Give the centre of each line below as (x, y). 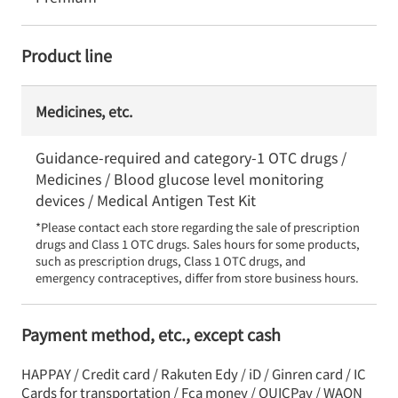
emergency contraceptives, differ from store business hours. (197, 278)
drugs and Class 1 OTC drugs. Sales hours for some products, (198, 244)
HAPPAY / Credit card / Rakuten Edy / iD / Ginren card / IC (194, 374)
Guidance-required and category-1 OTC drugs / (191, 157)
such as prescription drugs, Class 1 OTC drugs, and (171, 261)
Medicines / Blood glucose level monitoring (179, 179)
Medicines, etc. (84, 111)
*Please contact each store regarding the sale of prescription (198, 227)
